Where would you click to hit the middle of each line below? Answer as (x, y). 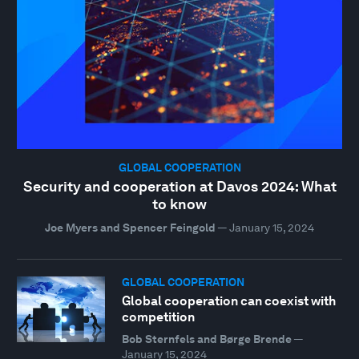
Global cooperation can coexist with (228, 301)
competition (158, 317)
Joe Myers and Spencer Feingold (130, 228)
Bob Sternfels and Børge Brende (206, 339)
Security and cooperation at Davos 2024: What (179, 187)
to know (179, 204)
